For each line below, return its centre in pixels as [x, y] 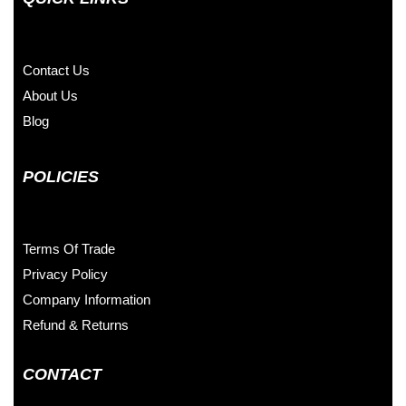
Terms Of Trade [69, 248]
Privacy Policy [65, 274]
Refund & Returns [76, 324]
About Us [50, 95]
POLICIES [61, 176]
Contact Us [56, 70]
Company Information [87, 299]
